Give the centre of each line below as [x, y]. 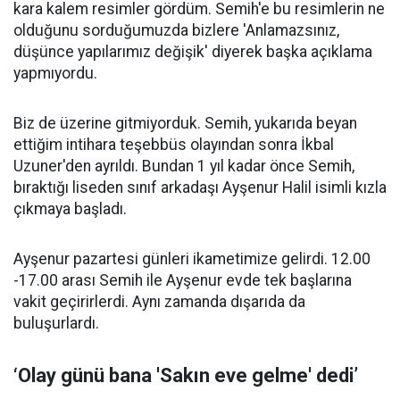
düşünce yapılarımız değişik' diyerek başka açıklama [193, 52]
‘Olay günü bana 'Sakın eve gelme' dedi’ [186, 376]
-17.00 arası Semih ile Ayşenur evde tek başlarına [183, 281]
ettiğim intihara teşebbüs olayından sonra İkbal [174, 145]
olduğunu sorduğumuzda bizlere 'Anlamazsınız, [176, 31]
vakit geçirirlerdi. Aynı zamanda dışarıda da [159, 302]
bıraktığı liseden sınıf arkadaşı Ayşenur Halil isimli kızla [200, 188]
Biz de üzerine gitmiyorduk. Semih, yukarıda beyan [185, 124]
